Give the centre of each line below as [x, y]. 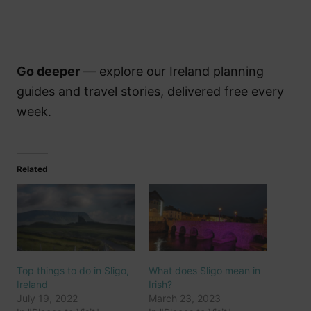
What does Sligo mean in [204, 271]
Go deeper [48, 72]
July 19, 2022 [47, 299]
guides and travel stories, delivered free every [150, 92]
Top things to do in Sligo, [73, 271]
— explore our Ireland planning [172, 72]
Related [32, 169]
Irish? [160, 285]
